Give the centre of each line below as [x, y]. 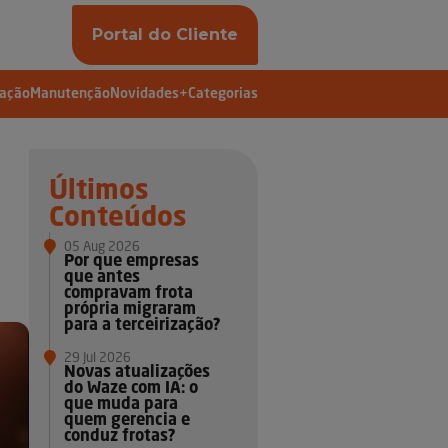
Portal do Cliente [165, 34]
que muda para [121, 405]
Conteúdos [118, 219]
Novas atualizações [137, 373]
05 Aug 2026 [102, 248]
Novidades [144, 94]
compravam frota [129, 294]
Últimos [99, 192]
